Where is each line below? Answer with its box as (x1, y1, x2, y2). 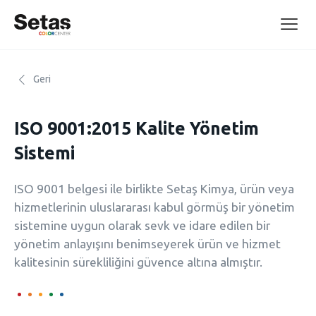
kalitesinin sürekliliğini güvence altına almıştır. (14, 255, 262, 269)
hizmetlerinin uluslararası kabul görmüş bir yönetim (14, 200, 295, 214)
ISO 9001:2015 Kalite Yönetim (14, 119, 259, 138)
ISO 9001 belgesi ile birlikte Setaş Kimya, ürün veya (14, 182, 294, 195)
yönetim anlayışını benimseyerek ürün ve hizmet (14, 237, 281, 250)
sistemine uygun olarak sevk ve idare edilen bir (14, 219, 270, 232)
